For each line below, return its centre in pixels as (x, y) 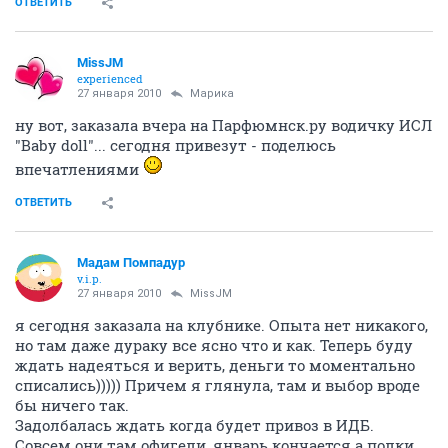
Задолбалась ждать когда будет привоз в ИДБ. (194, 424)
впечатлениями (79, 168)
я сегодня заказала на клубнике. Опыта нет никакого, (221, 324)
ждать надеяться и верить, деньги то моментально (215, 364)
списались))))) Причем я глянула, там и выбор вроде (217, 384)
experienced (110, 78)
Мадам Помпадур (131, 262)
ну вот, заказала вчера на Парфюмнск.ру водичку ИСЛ (223, 124)
